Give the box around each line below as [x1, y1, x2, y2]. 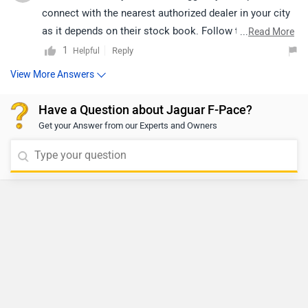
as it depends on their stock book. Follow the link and [42, 25, 288, 38]
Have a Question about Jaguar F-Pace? [38, 102, 252, 118]
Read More [248, 26, 294, 38]
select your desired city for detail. [42, 43, 195, 56]
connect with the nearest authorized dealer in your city [42, 7, 290, 20]
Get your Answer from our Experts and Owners [38, 120, 217, 131]
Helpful [73, 46, 100, 56]
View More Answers [10, 69, 94, 81]
